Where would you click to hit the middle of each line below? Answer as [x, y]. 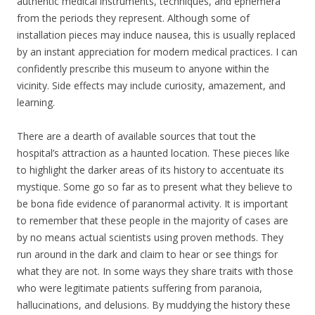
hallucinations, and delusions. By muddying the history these [154, 305]
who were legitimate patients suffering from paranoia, [140, 288]
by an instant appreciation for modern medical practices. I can [157, 52]
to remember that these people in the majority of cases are [153, 220]
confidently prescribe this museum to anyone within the [143, 69]
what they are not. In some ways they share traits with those [155, 271]
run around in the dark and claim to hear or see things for [147, 254]
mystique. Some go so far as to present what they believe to [155, 187]
